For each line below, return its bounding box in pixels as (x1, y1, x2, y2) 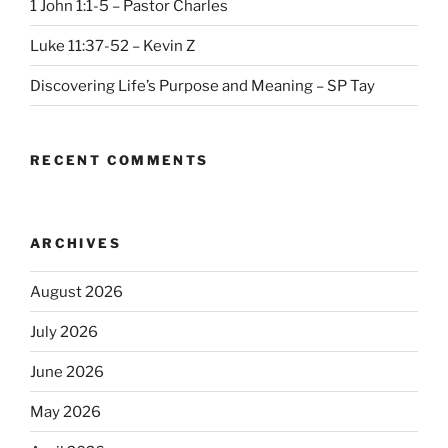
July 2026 (30, 322, 98, 341)
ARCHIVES (30, 234, 121, 251)
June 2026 (30, 362, 104, 381)
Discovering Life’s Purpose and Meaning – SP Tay (30, 76, 375, 95)
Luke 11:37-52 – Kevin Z (30, 36, 195, 55)
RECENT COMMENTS (30, 152, 209, 169)
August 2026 (30, 282, 123, 301)
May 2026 (30, 402, 101, 421)
